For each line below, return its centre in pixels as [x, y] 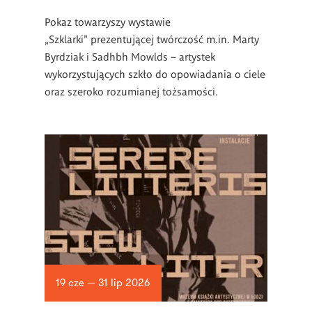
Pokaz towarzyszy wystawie [108, 21]
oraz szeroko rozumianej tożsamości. [131, 91]
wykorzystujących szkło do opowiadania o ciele [155, 73]
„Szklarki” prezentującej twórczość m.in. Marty [152, 39]
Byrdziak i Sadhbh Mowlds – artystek [130, 56]
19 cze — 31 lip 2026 [103, 283]
